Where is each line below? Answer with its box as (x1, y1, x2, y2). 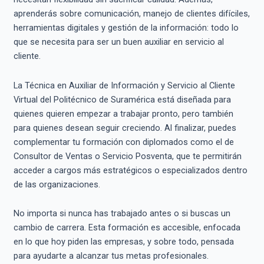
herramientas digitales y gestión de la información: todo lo (13, 22, 239, 34)
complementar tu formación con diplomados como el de (13, 136, 234, 147)
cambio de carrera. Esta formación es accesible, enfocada (13, 222, 240, 233)
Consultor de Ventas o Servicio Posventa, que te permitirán (13, 150, 242, 161)
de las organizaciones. (13, 179, 100, 190)
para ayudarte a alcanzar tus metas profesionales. (13, 250, 209, 262)
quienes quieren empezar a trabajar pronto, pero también (13, 108, 233, 119)
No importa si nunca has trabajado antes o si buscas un (13, 208, 230, 219)
